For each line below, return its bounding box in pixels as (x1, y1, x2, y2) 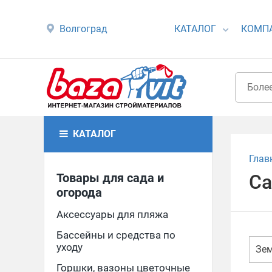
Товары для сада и (56, 171, 164, 185)
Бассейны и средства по (56, 229, 175, 241)
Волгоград (59, 23, 108, 35)
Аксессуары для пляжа (56, 208, 168, 220)
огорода (56, 185, 102, 200)
